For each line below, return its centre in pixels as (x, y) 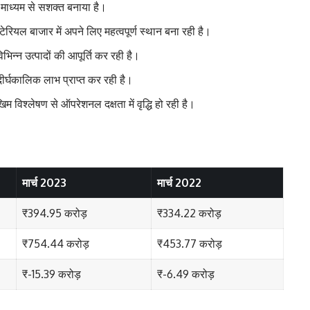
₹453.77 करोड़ (190, 243)
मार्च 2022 (179, 182)
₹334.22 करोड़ (189, 213)
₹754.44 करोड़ (56, 243)
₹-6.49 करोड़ (186, 274)
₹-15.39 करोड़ (52, 274)
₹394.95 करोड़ (55, 213)
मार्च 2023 (44, 182)
